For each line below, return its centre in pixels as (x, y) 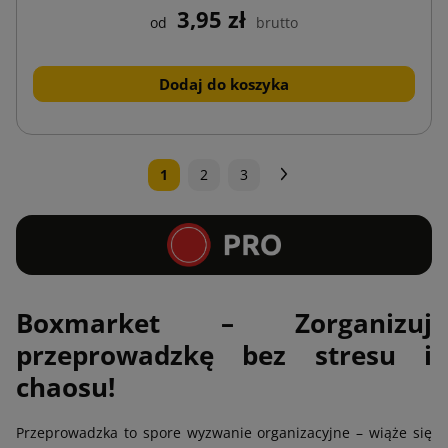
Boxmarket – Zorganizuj (224, 322)
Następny (331, 173)
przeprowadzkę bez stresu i (224, 354)
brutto (277, 22)
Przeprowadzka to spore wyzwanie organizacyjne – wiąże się (224, 432)
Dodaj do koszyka (224, 83)
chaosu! (65, 386)
